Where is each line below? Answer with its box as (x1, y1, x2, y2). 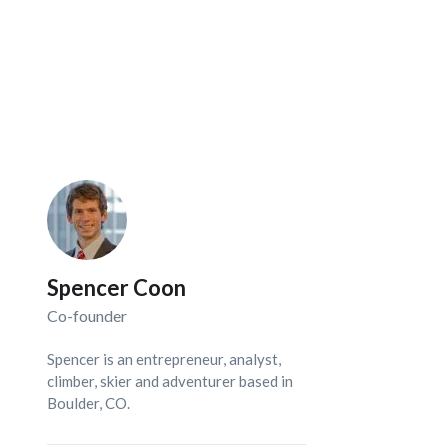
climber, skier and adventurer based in (47, 372, 294, 390)
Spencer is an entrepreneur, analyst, (47, 350, 282, 368)
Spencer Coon (47, 274, 187, 301)
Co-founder (47, 306, 128, 325)
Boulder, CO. (47, 394, 131, 412)
